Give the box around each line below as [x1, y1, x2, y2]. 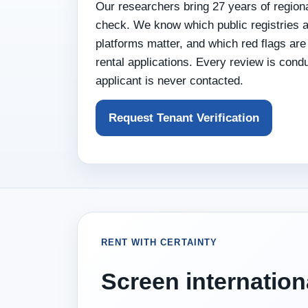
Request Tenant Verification [109, 111, 259, 124]
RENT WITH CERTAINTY [101, 237, 217, 247]
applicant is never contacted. [96, 74, 243, 87]
